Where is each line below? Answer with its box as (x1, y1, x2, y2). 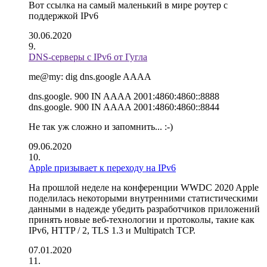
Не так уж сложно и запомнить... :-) (29, 122, 173, 132)
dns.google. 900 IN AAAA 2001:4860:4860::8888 (29, 91, 219, 101)
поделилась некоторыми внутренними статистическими (29, 193, 258, 203)
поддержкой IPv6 (29, 11, 98, 21)
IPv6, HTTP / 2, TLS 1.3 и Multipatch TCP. (29, 225, 195, 235)
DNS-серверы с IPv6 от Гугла (29, 52, 147, 62)
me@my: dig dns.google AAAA (29, 72, 151, 82)
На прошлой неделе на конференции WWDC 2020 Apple (29, 182, 259, 193)
